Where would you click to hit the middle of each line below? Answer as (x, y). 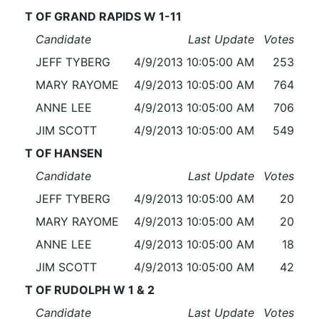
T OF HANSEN (63, 153)
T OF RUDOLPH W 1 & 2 (89, 290)
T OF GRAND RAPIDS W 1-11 (103, 17)
